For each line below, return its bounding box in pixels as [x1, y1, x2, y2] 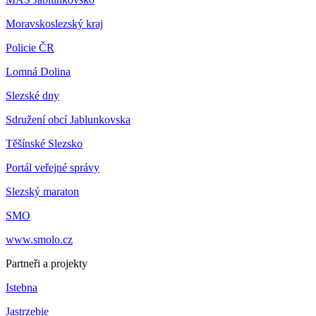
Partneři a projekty [6, 257, 87, 270]
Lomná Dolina [6, 66, 71, 78]
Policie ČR [6, 42, 54, 54]
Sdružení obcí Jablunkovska [6, 114, 130, 126]
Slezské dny [6, 90, 59, 102]
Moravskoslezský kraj [6, 18, 103, 30]
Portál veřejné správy [6, 162, 99, 174]
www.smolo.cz [6, 233, 73, 246]
